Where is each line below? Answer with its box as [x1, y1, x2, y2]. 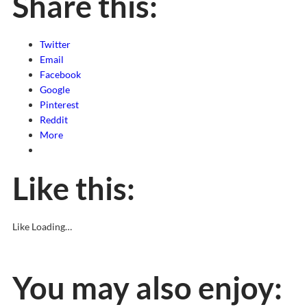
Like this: [12, 170, 135, 207]
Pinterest [40, 99, 79, 110]
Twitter [40, 38, 71, 50]
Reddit [40, 114, 68, 125]
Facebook [40, 69, 81, 80]
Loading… [32, 221, 72, 232]
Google [40, 84, 70, 95]
